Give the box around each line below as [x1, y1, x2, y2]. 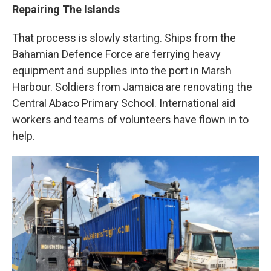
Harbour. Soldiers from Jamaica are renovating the [12, 80, 252, 94]
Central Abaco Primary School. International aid [12, 97, 235, 110]
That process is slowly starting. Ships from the [12, 31, 236, 45]
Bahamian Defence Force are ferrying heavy [12, 48, 221, 61]
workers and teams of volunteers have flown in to [12, 113, 249, 126]
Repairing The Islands [12, 3, 120, 16]
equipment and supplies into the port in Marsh [12, 64, 232, 77]
